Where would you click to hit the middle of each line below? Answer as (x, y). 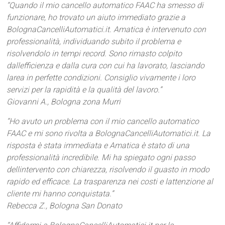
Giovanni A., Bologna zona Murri (64, 102)
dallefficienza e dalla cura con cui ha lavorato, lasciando (106, 66)
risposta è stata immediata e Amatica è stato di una (98, 145)
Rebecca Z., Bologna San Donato (65, 206)
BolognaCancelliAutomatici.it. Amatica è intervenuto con (106, 29)
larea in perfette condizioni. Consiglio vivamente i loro (101, 78)
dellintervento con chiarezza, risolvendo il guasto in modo (108, 170)
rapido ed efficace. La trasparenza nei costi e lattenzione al (110, 182)
